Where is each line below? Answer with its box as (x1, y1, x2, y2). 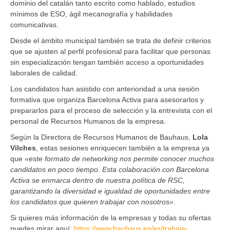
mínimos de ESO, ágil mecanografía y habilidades (10, 9, 172, 18)
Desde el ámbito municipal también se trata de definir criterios (10, 36, 211, 45)
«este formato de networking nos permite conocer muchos (25, 154, 214, 163)
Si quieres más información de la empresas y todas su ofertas (10, 213, 211, 222)
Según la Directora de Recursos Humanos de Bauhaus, (10, 132, 193, 141)
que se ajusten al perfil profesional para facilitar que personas (10, 47, 210, 55)
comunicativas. (10, 20, 59, 29)
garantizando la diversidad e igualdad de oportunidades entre (10, 186, 210, 195)
